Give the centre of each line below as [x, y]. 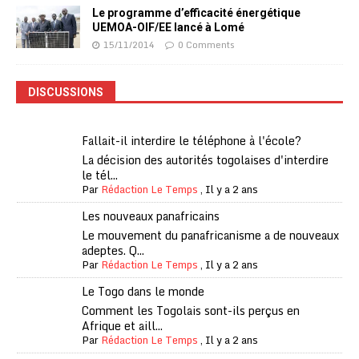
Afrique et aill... [123, 326]
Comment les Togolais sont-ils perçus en [191, 311]
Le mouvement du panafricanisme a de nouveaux [211, 236]
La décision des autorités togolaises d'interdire [206, 160]
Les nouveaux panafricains [151, 216]
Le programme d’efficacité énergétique [196, 13]
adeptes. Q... [113, 251]
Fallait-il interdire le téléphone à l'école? [192, 141]
